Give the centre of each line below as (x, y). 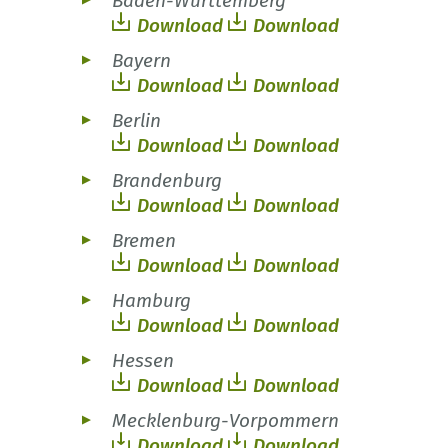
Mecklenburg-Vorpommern (225, 421)
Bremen (144, 241)
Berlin (136, 121)
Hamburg (151, 301)
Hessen (143, 361)
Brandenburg (167, 181)
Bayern (141, 61)
